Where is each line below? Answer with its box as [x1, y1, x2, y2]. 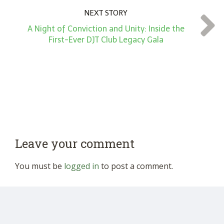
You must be [15, 160, 64, 171]
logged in [64, 160, 99, 171]
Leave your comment [15, 135, 134, 151]
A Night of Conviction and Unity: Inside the [27, 24, 184, 33]
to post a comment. [99, 160, 173, 171]
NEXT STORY [84, 8, 127, 17]
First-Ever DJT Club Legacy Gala [48, 35, 163, 44]
